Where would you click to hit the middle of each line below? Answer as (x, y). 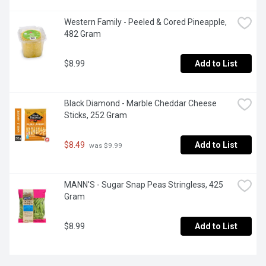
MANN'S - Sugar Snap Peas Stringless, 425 (144, 185)
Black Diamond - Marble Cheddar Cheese (140, 104)
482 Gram (83, 34)
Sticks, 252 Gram (96, 115)
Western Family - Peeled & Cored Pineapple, (145, 22)
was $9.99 (105, 145)
